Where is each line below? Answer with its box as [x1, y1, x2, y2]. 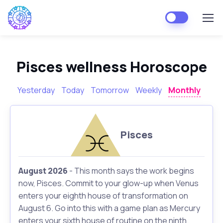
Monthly [168, 85, 201, 96]
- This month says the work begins [68, 165, 194, 177]
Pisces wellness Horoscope [16, 57, 207, 77]
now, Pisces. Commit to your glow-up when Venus [18, 178, 199, 189]
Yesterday [17, 85, 55, 96]
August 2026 [18, 165, 68, 177]
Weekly [135, 85, 162, 96]
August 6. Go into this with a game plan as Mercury [18, 203, 200, 214]
